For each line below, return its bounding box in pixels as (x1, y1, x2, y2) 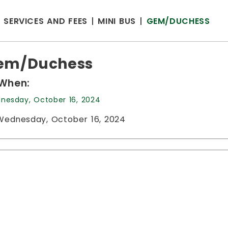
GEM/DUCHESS (146, 15, 210, 27)
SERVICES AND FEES (4, 15, 88, 27)
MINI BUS (98, 15, 136, 27)
